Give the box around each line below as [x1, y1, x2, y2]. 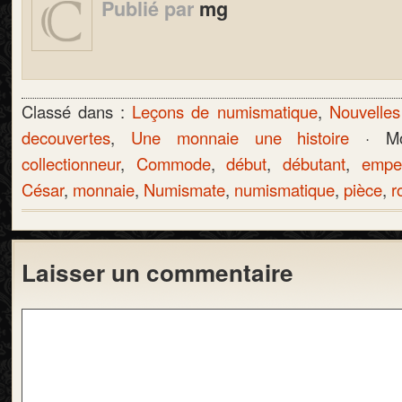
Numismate [144, 178, 225, 202]
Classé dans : [22, 100, 133, 124]
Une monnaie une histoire [130, 126, 350, 150]
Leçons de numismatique [132, 100, 318, 124]
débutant [283, 152, 346, 176]
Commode [135, 152, 211, 176]
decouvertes [22, 126, 110, 150]
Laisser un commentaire [22, 256, 293, 290]
